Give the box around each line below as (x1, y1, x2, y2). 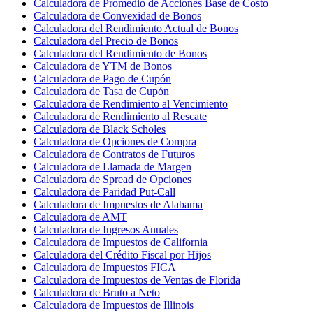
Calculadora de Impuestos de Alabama (34, 198, 203, 210)
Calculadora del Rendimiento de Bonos (34, 47, 207, 59)
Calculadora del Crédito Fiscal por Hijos (34, 248, 211, 261)
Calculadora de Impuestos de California (34, 235, 208, 248)
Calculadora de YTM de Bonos (34, 59, 172, 72)
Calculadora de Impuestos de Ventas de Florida (34, 273, 240, 286)
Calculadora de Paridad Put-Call (34, 185, 175, 198)
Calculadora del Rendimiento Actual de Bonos (34, 22, 238, 34)
